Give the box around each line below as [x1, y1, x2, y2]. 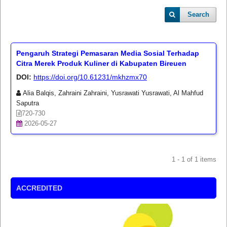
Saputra [16, 99, 39, 107]
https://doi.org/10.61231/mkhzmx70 [33, 72, 147, 81]
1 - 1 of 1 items [172, 155, 217, 163]
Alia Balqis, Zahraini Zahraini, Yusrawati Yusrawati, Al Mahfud [20, 89, 203, 97]
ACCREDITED [16, 183, 62, 192]
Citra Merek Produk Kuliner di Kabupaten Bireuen [16, 59, 186, 67]
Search [187, 11, 210, 18]
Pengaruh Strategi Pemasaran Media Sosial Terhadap [16, 49, 199, 57]
